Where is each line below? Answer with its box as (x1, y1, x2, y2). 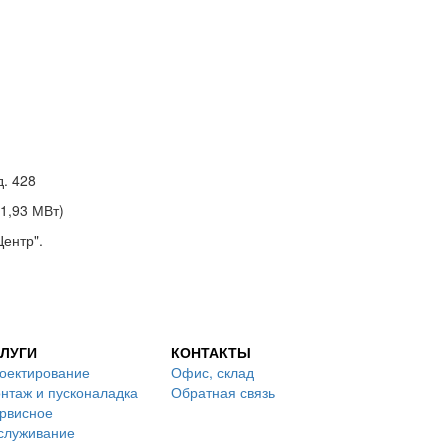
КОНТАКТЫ (171, 342, 251, 362)
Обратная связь (171, 382, 275, 402)
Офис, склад (171, 362, 254, 382)
